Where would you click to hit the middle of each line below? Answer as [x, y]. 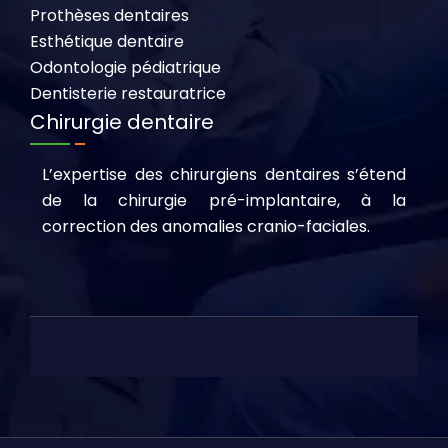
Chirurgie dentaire [122, 121]
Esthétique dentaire [107, 41]
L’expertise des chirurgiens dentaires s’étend [224, 174]
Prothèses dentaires [109, 15]
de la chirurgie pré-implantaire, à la [224, 200]
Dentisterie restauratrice [128, 93]
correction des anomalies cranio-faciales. [206, 226]
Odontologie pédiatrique [125, 67]
